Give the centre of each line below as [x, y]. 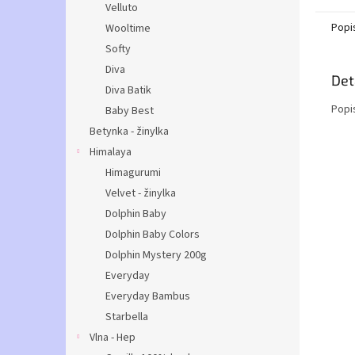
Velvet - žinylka [141, 193]
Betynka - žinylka [129, 132]
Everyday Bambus [148, 296]
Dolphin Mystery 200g [156, 255]
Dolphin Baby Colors [153, 235]
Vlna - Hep [113, 338]
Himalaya [111, 152]
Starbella [127, 317]
